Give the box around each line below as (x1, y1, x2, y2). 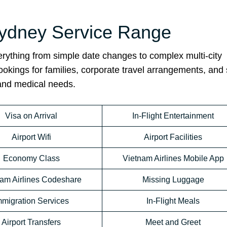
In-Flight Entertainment (132, 111, 214, 121)
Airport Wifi (11, 133, 51, 142)
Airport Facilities (144, 133, 202, 142)
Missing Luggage (142, 175, 204, 184)
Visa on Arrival (5, 111, 57, 121)
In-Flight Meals (146, 197, 200, 206)
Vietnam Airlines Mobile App (122, 154, 224, 163)
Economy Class (3, 154, 60, 163)
